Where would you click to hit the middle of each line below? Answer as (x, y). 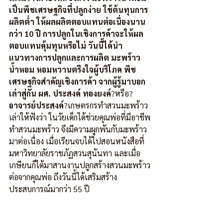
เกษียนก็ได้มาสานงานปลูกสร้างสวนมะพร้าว (80, 165)
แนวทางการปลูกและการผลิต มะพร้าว (75, 57)
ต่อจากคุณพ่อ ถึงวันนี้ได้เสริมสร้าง (63, 177)
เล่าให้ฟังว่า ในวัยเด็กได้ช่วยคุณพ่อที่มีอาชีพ (80, 117)
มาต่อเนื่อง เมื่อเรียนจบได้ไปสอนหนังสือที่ (77, 141)
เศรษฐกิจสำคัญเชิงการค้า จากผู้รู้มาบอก (77, 81)
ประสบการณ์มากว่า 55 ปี (49, 189)
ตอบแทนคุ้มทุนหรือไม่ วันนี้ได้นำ (66, 46)
